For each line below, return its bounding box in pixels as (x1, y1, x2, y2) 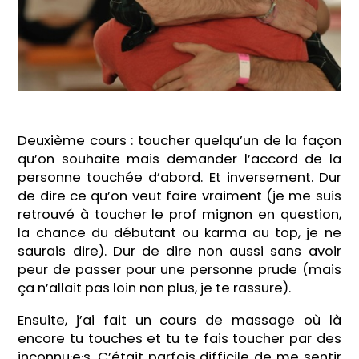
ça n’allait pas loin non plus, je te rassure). (18, 279, 292, 298)
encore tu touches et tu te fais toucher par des (18, 329, 341, 348)
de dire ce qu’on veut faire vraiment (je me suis (18, 187, 341, 206)
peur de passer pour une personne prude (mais (18, 260, 341, 280)
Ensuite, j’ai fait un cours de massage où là (18, 310, 341, 329)
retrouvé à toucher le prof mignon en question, (18, 205, 341, 224)
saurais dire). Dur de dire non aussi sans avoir (18, 242, 341, 261)
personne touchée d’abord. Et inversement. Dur (18, 168, 341, 188)
